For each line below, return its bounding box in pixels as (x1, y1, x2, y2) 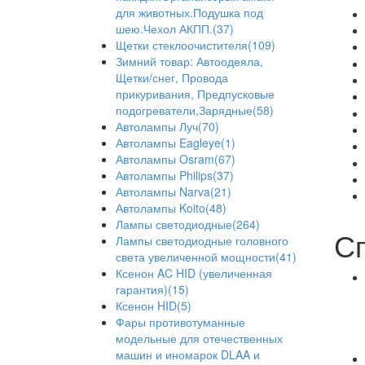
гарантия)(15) (116, 281, 189, 297)
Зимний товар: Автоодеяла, (116, 53, 263, 69)
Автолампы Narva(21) (116, 183, 231, 200)
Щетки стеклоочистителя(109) (116, 37, 275, 53)
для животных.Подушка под (116, 4, 263, 20)
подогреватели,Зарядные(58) (116, 102, 274, 118)
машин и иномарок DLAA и (116, 346, 260, 363)
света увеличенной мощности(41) (116, 248, 297, 265)
